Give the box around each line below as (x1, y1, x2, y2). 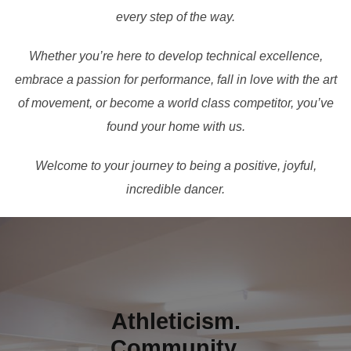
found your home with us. (106, 119, 245, 133)
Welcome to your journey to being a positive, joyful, (34, 158, 317, 172)
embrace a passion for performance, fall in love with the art (14, 72, 337, 86)
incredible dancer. (126, 182, 225, 196)
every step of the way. (116, 9, 235, 24)
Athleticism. (110, 308, 241, 334)
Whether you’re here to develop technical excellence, (28, 49, 323, 63)
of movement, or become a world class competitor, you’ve (17, 96, 334, 110)
